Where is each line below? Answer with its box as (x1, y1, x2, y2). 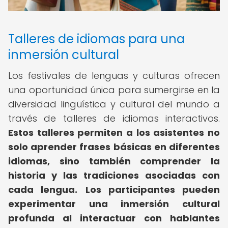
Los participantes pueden (85, 183, 220, 196)
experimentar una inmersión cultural (8, 197, 220, 210)
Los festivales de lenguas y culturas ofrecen (8, 69, 220, 82)
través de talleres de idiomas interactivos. (8, 112, 220, 125)
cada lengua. (8, 183, 78, 196)
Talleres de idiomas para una (8, 31, 185, 47)
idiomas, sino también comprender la (8, 155, 220, 167)
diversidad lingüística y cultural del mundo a (8, 98, 220, 110)
